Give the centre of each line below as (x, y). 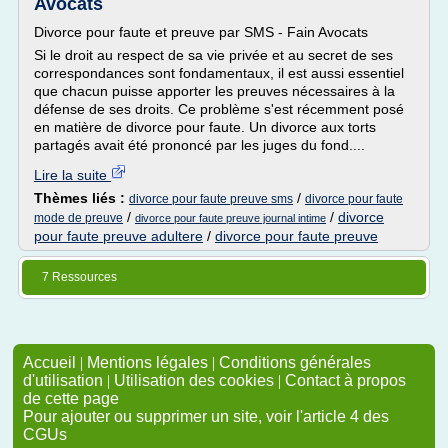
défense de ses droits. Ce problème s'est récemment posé (219, 109)
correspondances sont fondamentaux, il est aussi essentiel (219, 73)
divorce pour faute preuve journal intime (230, 218)
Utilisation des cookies (194, 380)
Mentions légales (147, 362)
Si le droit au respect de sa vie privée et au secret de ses (213, 55)
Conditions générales (295, 362)
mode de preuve (78, 218)
